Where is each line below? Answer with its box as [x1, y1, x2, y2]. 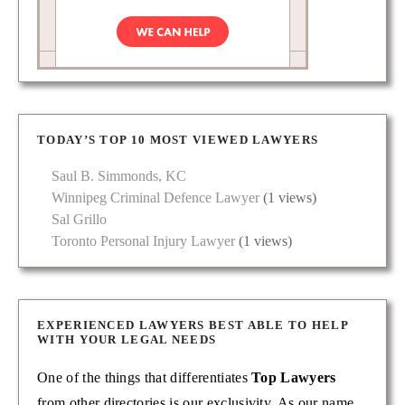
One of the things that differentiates [37, 370, 252, 386]
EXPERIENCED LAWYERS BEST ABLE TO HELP [37, 318, 349, 333]
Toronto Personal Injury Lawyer [52, 233, 235, 250]
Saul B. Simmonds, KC [52, 168, 186, 184]
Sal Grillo [52, 212, 107, 228]
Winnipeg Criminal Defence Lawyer [52, 190, 259, 206]
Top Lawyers [251, 370, 336, 386]
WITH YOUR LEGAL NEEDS [37, 333, 217, 347]
